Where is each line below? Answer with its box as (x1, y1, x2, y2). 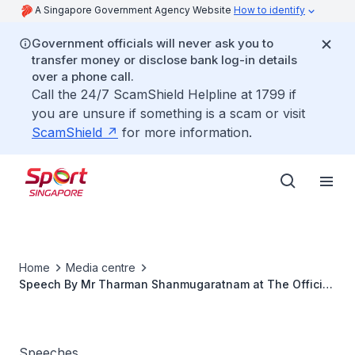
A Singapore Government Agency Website (35, 4, 234, 16)
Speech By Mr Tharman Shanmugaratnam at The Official (19, 277, 333, 291)
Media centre (66, 261, 136, 274)
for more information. (118, 124, 252, 140)
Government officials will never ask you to (32, 36, 273, 51)
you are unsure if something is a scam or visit (32, 105, 305, 121)
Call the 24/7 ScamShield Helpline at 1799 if (32, 86, 296, 102)
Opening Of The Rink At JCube (19, 294, 189, 307)
